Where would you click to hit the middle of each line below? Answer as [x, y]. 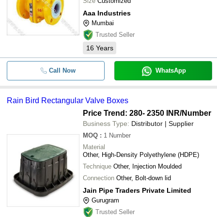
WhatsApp [170, 70]
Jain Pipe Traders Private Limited [137, 190]
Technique [97, 166]
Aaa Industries [107, 13]
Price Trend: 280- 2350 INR [131, 113]
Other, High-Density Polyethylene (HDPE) [141, 155]
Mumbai [103, 23]
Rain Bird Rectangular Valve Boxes [68, 101]
